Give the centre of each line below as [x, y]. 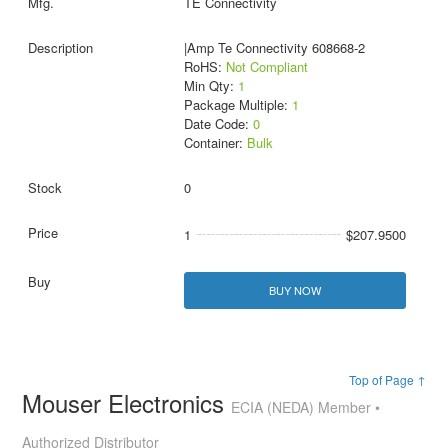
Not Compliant [266, 66]
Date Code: [218, 123]
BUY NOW [294, 289]
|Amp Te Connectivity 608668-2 [274, 47]
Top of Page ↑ [387, 380]
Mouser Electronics [127, 403]
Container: [215, 142]
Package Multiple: [237, 104]
